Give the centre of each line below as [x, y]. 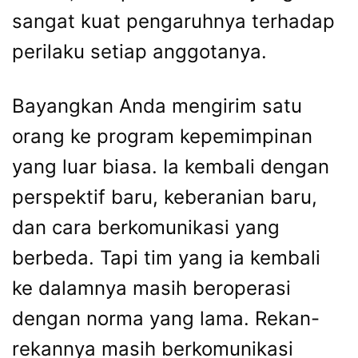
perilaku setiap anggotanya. [139, 51]
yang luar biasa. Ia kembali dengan [171, 166]
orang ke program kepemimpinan [162, 136]
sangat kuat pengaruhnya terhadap [173, 21]
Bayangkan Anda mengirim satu [157, 105]
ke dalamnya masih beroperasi [151, 288]
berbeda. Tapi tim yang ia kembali [166, 257]
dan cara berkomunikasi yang [146, 227]
